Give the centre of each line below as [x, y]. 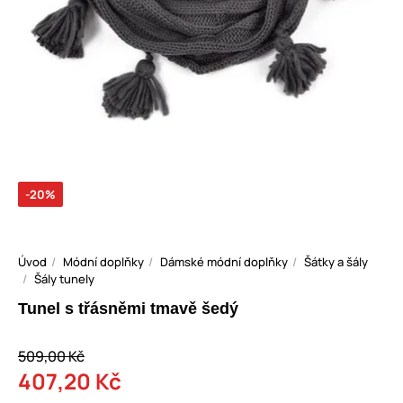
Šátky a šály [336, 262]
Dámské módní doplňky [224, 262]
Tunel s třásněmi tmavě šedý [128, 309]
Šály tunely [64, 279]
